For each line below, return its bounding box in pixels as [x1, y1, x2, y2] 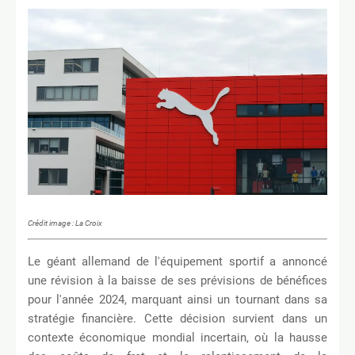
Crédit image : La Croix [28, 218, 102, 227]
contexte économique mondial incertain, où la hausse [28, 330, 327, 345]
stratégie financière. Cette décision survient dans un [28, 311, 327, 326]
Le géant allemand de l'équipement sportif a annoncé [28, 254, 327, 269]
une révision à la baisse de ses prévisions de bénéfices [28, 273, 327, 288]
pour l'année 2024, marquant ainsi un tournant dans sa [28, 292, 327, 307]
